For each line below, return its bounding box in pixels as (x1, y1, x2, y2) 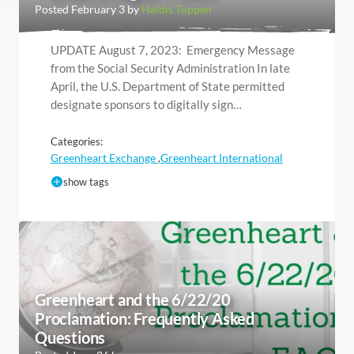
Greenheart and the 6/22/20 (35, 289, 231, 309)
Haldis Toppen (141, 2, 212, 16)
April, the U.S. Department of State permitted (51, 78, 284, 93)
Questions (35, 327, 106, 347)
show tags (63, 175, 109, 188)
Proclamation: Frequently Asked (35, 308, 255, 328)
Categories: (51, 134, 103, 148)
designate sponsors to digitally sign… (51, 96, 242, 111)
